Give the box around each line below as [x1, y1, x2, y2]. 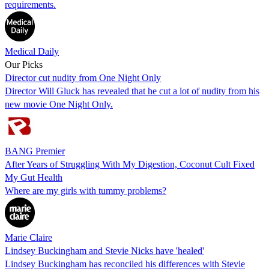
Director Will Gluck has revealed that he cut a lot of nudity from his [5, 85, 259, 96]
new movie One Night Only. [5, 98, 113, 109]
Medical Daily [5, 46, 59, 56]
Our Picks [5, 59, 43, 70]
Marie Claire [5, 232, 52, 243]
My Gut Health [5, 172, 62, 183]
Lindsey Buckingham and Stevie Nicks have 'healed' [5, 245, 204, 256]
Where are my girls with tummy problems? [5, 185, 166, 196]
